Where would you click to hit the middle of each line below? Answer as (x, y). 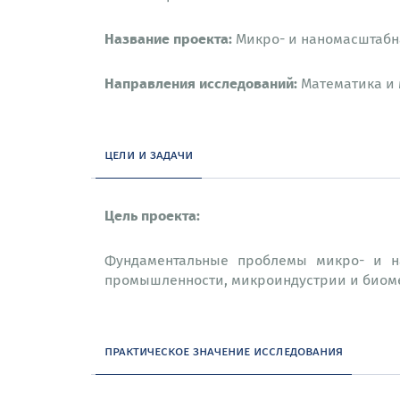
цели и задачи (149, 154)
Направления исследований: (203, 83)
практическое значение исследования (224, 350)
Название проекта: (168, 38)
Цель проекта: (152, 215)
